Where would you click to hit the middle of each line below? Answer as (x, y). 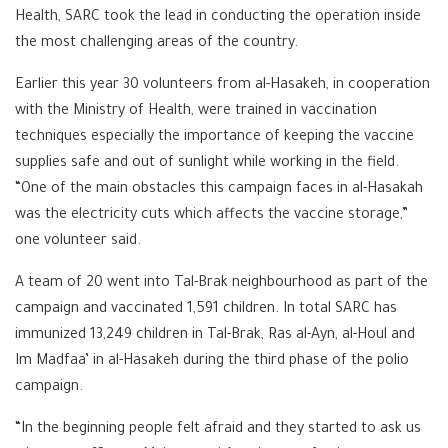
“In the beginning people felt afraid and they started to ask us (218, 430)
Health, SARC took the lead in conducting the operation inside (218, 18)
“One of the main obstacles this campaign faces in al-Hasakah (219, 190)
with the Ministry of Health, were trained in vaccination (196, 112)
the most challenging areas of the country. (156, 44)
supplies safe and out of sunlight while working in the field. (207, 164)
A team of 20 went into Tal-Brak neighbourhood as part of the (221, 284)
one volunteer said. (78, 242)
